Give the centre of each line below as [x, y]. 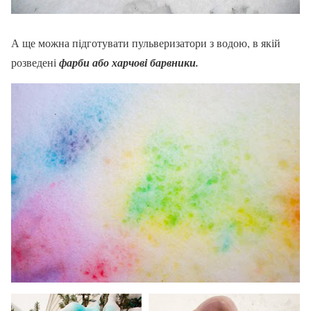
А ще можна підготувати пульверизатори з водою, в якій [146, 42]
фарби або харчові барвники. [129, 62]
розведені [35, 62]
